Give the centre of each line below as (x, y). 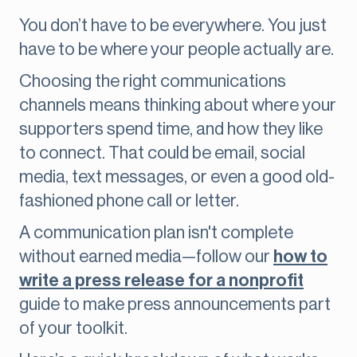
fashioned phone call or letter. (129, 201)
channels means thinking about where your (178, 106)
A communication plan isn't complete (156, 233)
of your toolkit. (73, 329)
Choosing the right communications (153, 82)
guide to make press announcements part (175, 305)
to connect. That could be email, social (162, 153)
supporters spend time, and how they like (171, 129)
